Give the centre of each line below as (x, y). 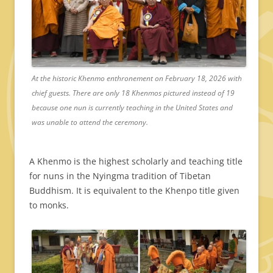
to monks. (49, 205)
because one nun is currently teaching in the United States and (132, 108)
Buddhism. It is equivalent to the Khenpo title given (134, 191)
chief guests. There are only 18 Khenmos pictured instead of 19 (133, 93)
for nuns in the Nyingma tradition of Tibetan (120, 176)
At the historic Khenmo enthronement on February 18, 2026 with (137, 79)
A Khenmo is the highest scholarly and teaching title (136, 161)
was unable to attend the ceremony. (90, 122)
